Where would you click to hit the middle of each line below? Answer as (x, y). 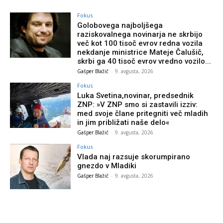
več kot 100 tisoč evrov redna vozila (140, 43)
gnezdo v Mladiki (107, 166)
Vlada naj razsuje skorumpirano (134, 157)
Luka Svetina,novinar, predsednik (136, 95)
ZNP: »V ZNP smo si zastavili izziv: (138, 104)
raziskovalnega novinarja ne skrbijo (140, 34)
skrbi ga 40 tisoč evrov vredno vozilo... (144, 61)
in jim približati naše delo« (123, 122)
